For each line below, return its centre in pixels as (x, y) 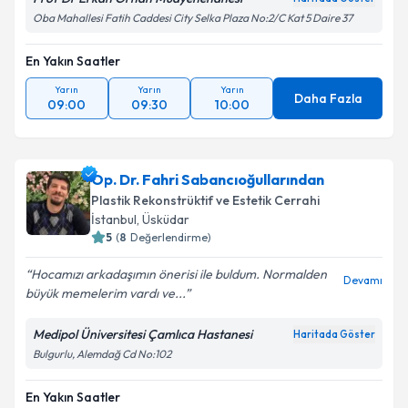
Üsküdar (166, 219)
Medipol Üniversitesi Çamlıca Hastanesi (143, 334)
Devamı (363, 280)
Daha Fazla (328, 98)
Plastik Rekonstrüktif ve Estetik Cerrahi (205, 200)
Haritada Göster (334, 334)
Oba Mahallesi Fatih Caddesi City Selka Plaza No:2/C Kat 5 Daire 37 (193, 18)
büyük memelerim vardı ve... (105, 293)
